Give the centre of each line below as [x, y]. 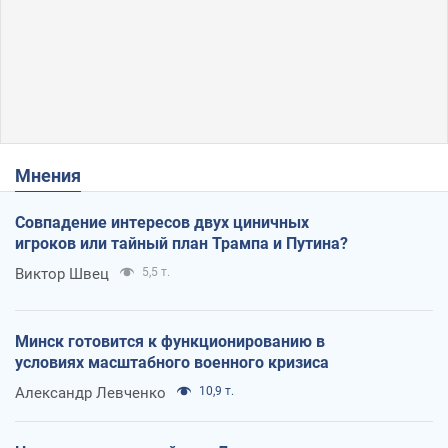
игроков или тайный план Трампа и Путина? [181, 243]
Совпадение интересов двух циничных [162, 222]
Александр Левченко [90, 392]
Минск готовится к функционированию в [170, 341]
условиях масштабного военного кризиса [172, 362]
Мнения [56, 175]
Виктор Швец [62, 273]
